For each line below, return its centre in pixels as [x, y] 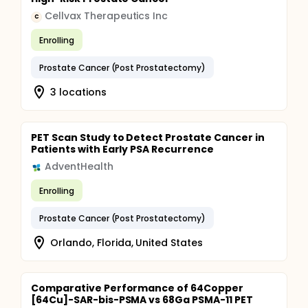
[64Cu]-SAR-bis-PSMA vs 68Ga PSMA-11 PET [142, 300]
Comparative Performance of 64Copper [137, 288]
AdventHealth [79, 166]
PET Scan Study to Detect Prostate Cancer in [148, 137]
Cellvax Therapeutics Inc [107, 16]
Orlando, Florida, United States [127, 242]
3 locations [78, 92]
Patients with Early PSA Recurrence [122, 149]
